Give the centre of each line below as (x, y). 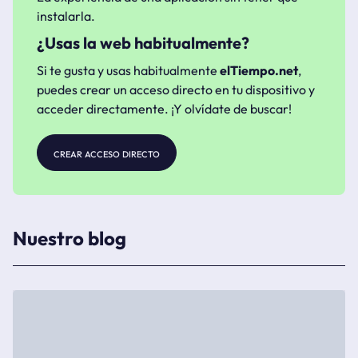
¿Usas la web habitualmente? (143, 43)
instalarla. (66, 16)
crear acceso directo (107, 153)
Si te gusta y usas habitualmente (128, 70)
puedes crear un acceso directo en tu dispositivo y (176, 89)
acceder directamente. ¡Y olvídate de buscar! (164, 109)
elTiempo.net (259, 70)
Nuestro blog (70, 238)
